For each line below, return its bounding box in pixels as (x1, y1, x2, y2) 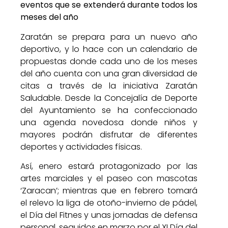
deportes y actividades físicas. (20, 140, 142, 153)
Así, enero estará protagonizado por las (20, 160, 197, 173)
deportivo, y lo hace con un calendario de (20, 43, 197, 55)
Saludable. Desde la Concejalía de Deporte (20, 92, 197, 104)
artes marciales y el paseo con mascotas (20, 173, 197, 185)
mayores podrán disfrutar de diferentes (20, 128, 197, 140)
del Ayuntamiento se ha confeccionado (20, 104, 197, 116)
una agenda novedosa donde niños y (20, 116, 197, 128)
